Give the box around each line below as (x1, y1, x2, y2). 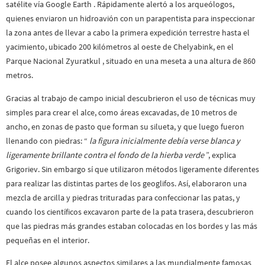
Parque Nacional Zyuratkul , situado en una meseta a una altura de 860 (6, 56, 256, 67)
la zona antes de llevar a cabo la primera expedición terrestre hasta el (6, 27, 250, 38)
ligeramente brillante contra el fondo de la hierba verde (6, 149, 206, 160)
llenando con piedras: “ (6, 135, 89, 146)
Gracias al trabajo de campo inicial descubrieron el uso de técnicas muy (6, 92, 256, 104)
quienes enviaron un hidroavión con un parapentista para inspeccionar (6, 13, 255, 24)
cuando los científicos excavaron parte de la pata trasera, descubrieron (6, 206, 254, 217)
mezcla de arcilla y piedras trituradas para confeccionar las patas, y (6, 192, 240, 203)
